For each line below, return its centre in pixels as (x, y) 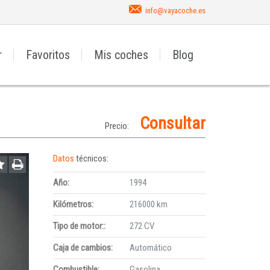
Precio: (117, 126)
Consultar (172, 123)
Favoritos (48, 55)
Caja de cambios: (83, 248)
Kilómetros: (74, 204)
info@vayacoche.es (175, 11)
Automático (150, 248)
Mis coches (121, 55)
